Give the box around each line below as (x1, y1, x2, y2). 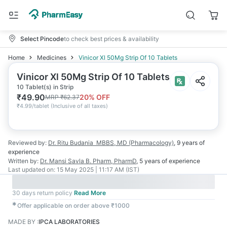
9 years (177, 139, 198, 146)
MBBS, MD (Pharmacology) (96, 139, 174, 146)
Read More (74, 189, 106, 197)
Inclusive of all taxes (53, 102, 106, 109)
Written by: (8, 157, 39, 165)
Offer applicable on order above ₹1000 (17, 202, 130, 209)
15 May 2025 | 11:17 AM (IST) (57, 166, 139, 173)
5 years (139, 157, 160, 165)
